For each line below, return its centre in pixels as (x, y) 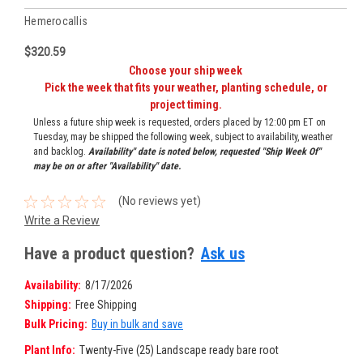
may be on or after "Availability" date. (107, 166)
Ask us (223, 253)
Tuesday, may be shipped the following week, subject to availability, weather (183, 137)
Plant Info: (50, 350)
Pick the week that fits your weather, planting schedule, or (186, 87)
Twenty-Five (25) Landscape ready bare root (179, 350)
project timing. (186, 104)
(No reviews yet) (159, 201)
